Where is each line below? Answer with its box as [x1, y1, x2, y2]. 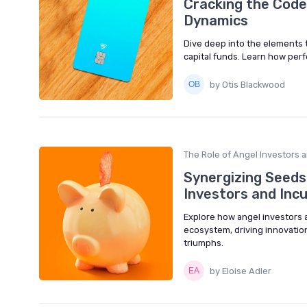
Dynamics [184, 12, 248, 29]
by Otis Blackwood [210, 79, 285, 90]
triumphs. [184, 238, 223, 249]
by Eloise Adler [210, 265, 271, 276]
